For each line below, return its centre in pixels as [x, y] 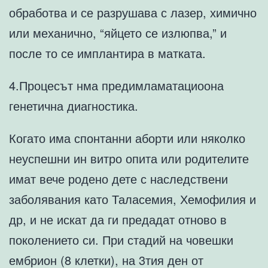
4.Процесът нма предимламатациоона [116, 86]
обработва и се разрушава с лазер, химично [133, 13]
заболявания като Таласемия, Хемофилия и [133, 199]
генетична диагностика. [74, 106]
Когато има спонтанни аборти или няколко [127, 138]
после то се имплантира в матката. [107, 53]
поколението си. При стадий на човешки [121, 240]
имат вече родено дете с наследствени [118, 179]
